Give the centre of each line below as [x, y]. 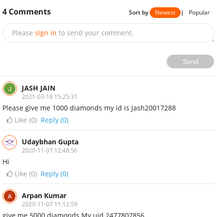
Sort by [139, 12]
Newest [165, 12]
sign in [46, 33]
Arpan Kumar [44, 196]
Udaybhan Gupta [50, 142]
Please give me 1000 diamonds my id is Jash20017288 [89, 108]
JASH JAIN [39, 88]
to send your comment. [96, 33]
